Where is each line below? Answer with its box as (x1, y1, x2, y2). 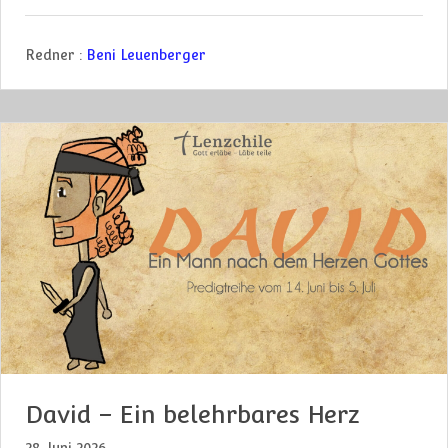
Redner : (25, 46, 82, 63)
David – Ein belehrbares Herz (25, 399, 360, 429)
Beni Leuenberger (86, 46, 206, 63)
